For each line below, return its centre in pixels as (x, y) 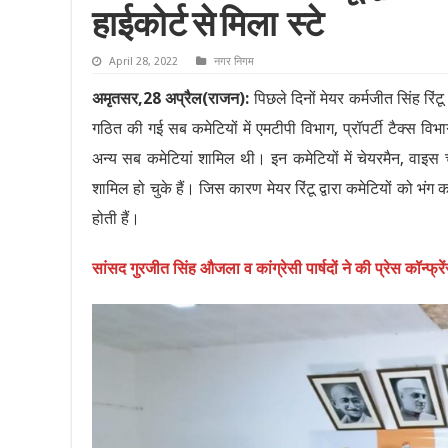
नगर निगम (234, 62)
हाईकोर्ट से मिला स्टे (208, 28)
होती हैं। (116, 219)
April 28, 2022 (143, 62)
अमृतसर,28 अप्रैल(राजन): (173, 99)
